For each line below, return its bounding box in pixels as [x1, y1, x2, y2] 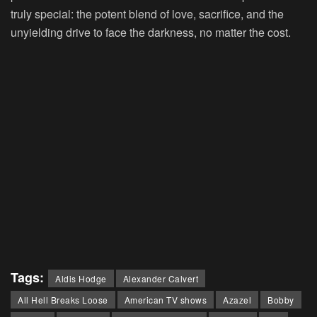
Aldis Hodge [55, 272, 107, 284]
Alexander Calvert [122, 272, 198, 284]
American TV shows [124, 293, 207, 306]
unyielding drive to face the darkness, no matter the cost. [11, 23, 291, 40]
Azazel [223, 293, 251, 306]
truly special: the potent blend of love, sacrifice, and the [11, 5, 284, 22]
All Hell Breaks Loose [18, 293, 108, 306]
